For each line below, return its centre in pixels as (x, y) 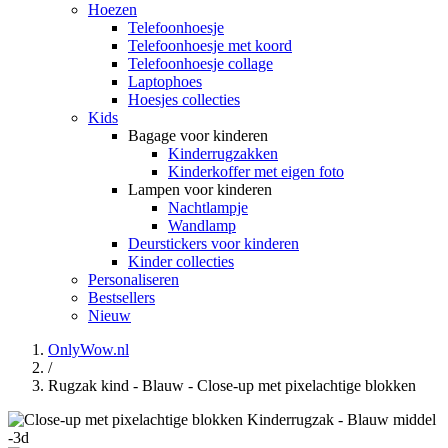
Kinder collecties (181, 261)
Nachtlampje (208, 207)
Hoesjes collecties (184, 99)
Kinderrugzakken (223, 153)
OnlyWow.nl (88, 349)
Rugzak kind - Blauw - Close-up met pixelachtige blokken (232, 385)
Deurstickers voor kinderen (213, 243)
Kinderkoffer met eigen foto (256, 171)
